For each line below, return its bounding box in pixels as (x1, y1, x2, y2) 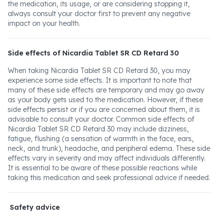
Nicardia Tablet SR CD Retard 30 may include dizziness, (8, 125, 189, 133)
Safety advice (10, 203, 60, 212)
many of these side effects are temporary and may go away (8, 86, 204, 94)
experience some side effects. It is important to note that (8, 76, 192, 85)
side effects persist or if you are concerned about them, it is (8, 105, 200, 114)
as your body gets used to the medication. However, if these (8, 95, 203, 104)
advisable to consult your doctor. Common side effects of (8, 115, 194, 124)
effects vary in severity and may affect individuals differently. (8, 154, 205, 163)
